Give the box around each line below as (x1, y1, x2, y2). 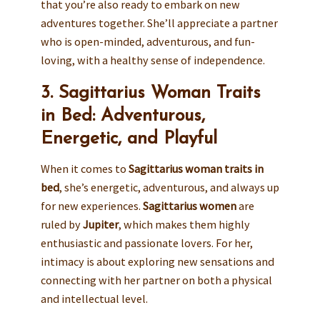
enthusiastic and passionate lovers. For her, (40, 236, 253, 251)
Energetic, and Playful (40, 129, 217, 148)
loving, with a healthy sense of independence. (40, 52, 265, 67)
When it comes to (40, 161, 129, 176)
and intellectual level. (40, 291, 148, 306)
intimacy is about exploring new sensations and (40, 254, 274, 269)
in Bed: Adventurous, (40, 106, 205, 125)
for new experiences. (40, 199, 143, 214)
